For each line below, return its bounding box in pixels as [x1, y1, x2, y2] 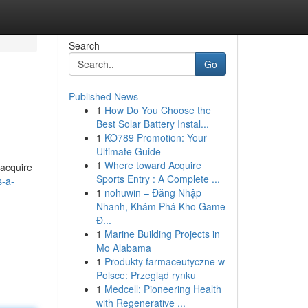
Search [68, 38, 100, 52]
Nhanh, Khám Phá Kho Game [96, 199, 225, 213]
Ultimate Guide [96, 144, 161, 158]
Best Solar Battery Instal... [96, 117, 209, 131]
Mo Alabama [96, 241, 151, 254]
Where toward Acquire [104, 158, 201, 172]
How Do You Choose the [104, 103, 211, 117]
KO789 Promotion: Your [104, 131, 207, 144]
